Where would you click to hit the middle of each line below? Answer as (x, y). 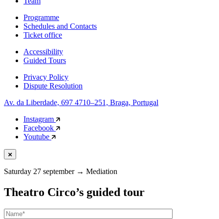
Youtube (37, 136)
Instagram (40, 119)
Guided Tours (45, 60)
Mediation (101, 171)
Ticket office (43, 35)
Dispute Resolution (53, 86)
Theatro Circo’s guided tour (74, 192)
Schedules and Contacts (60, 26)
